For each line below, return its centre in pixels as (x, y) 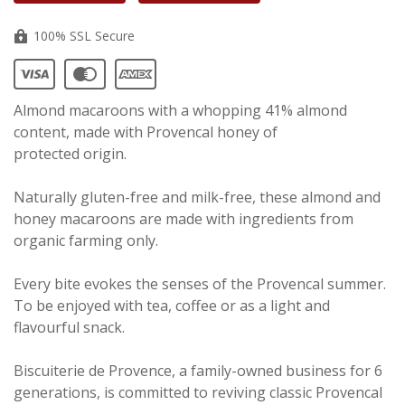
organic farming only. (93, 241)
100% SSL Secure (82, 36)
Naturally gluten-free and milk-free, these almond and (197, 198)
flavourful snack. (69, 328)
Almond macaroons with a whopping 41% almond (180, 111)
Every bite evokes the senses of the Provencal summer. (200, 284)
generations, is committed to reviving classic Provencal (198, 393)
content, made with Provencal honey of (146, 132)
